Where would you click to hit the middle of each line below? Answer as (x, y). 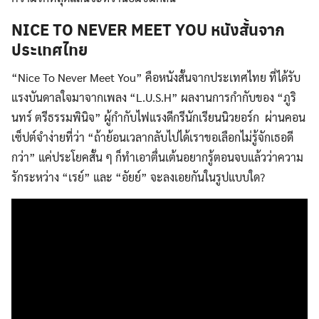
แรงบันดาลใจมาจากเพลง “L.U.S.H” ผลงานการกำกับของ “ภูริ (154, 97)
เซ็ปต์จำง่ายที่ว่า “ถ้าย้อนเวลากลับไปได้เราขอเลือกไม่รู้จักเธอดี (152, 137)
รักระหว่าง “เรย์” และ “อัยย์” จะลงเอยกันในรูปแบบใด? (138, 177)
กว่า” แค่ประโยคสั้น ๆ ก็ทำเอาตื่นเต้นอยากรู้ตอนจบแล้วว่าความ (157, 157)
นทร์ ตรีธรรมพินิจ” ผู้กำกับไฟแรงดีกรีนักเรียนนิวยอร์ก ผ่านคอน (158, 117)
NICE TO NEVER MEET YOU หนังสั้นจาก (148, 29)
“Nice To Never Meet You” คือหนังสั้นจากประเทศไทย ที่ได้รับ (156, 77)
